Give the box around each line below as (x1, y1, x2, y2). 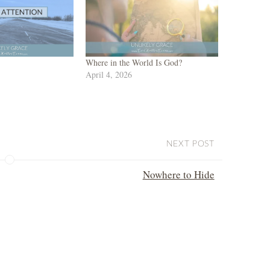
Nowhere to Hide (142, 167, 215, 181)
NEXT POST (166, 139, 215, 148)
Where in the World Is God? (86, 56, 183, 68)
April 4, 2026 (86, 68, 133, 80)
